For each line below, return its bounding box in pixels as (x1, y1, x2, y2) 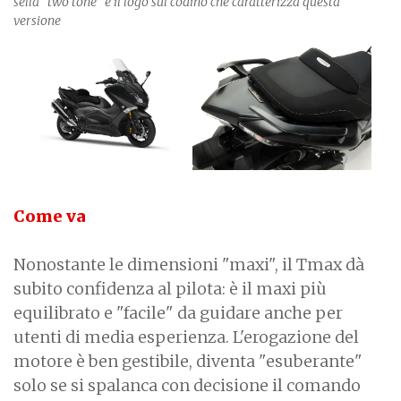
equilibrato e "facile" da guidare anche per (13, 302, 343, 323)
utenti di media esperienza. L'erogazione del (13, 326, 359, 347)
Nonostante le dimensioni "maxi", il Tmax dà (13, 253, 364, 275)
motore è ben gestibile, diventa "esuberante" (13, 350, 363, 371)
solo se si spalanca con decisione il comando (13, 374, 361, 396)
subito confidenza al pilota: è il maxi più (13, 277, 327, 299)
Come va (13, 205, 86, 226)
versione (13, 12, 64, 29)
